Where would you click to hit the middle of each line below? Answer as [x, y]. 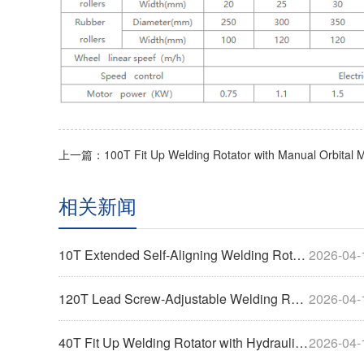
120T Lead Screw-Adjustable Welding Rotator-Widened [175, 298]
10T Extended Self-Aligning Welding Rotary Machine [175, 254]
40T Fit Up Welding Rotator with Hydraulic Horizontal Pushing [177, 342]
